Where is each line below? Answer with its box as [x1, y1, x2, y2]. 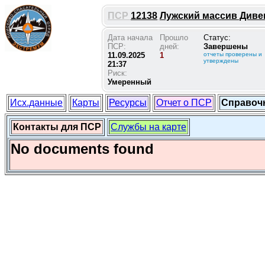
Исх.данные [10, 98, 63, 108]
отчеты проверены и [203, 51, 262, 57]
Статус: [203, 33, 231, 42]
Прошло [160, 33, 188, 42]
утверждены [203, 57, 238, 64]
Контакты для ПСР [13, 122, 101, 132]
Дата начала [108, 33, 153, 42]
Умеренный [108, 77, 151, 86]
